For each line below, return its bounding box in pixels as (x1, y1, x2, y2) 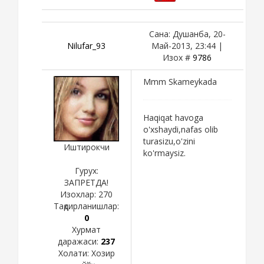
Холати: (58, 247, 91, 259)
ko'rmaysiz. (143, 147, 186, 159)
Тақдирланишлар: (54, 200, 119, 212)
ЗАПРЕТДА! (64, 176, 108, 188)
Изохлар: (60, 188, 98, 200)
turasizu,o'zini (143, 135, 195, 147)
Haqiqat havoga (143, 111, 203, 123)
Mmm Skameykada (143, 75, 217, 87)
